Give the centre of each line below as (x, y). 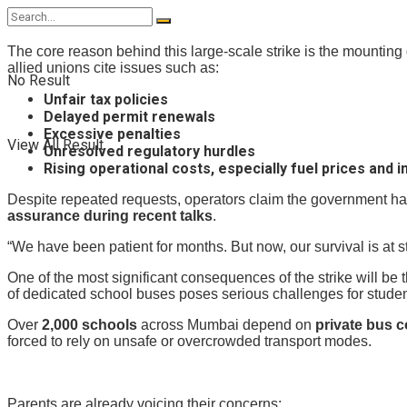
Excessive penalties (112, 134)
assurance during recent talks (110, 216)
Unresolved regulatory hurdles (149, 152)
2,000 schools (89, 325)
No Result (39, 80)
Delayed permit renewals (129, 117)
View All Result (55, 144)
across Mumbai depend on (226, 325)
